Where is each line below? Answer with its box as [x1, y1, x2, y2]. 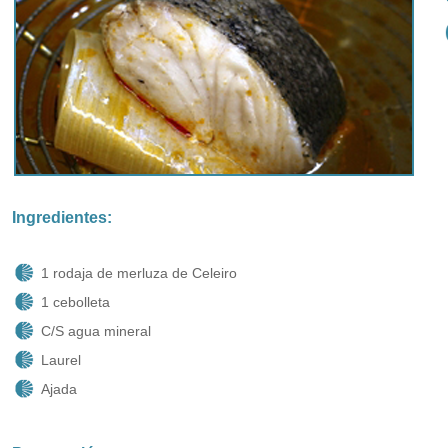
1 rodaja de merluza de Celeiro [41, 265, 237, 281]
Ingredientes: [12, 209, 112, 226]
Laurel [41, 352, 81, 368]
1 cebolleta [41, 294, 110, 310]
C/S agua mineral [41, 323, 151, 339]
